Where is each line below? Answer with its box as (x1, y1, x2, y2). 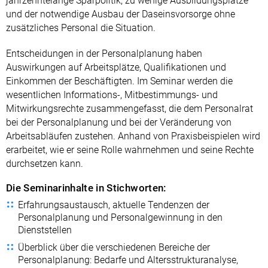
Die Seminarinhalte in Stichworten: (6, 181, 167, 194)
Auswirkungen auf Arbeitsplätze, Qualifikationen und (6, 61, 226, 73)
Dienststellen (18, 224, 72, 236)
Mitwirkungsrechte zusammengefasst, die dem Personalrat (6, 102, 253, 114)
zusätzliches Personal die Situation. (6, 22, 156, 33)
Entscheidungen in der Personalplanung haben (6, 47, 202, 59)
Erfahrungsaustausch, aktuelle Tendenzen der (18, 199, 209, 211)
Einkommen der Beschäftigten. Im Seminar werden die (6, 75, 233, 87)
